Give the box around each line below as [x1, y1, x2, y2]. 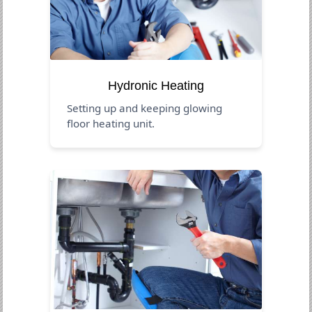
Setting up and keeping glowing [67, 100, 223, 115]
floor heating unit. [67, 116, 155, 130]
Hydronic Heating [108, 78, 204, 93]
